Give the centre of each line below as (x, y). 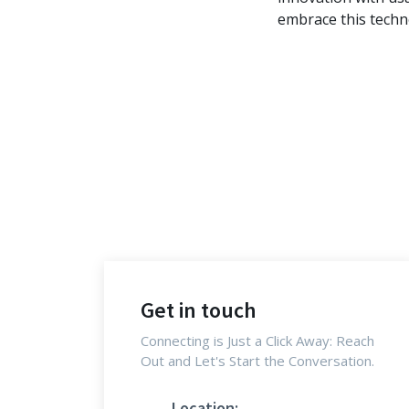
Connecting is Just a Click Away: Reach (257, 341)
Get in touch (199, 310)
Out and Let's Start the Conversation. (257, 361)
